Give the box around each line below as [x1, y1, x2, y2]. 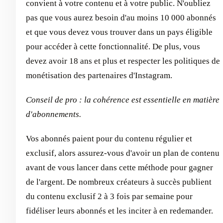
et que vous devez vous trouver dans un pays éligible [26, 27, 213, 37]
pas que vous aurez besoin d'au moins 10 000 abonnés [26, 12, 216, 22]
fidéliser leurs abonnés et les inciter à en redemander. [26, 206, 213, 216]
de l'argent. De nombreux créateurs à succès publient [26, 177, 212, 187]
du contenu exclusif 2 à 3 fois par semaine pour [26, 191, 193, 201]
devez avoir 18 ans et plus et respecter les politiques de [26, 56, 220, 66]
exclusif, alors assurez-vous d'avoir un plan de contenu [26, 148, 220, 158]
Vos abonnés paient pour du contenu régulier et [26, 133, 192, 143]
